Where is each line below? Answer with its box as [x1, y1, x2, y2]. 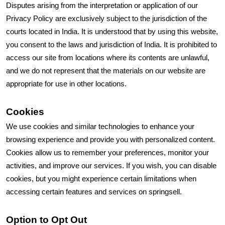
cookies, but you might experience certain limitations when [6, 175, 196, 183]
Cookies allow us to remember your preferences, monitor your [6, 149, 209, 157]
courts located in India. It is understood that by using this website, [6, 28, 218, 36]
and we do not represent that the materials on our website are [6, 67, 205, 75]
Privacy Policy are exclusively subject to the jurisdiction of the [6, 15, 207, 23]
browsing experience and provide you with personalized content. [6, 136, 215, 144]
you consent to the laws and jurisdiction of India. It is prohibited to [6, 41, 217, 49]
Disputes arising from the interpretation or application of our [6, 2, 198, 10]
